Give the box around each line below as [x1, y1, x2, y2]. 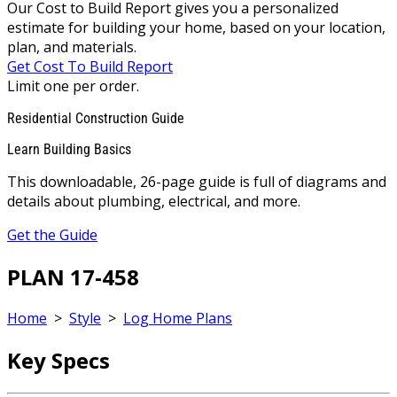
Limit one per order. [7, 75, 139, 96]
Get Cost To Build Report [7, 56, 173, 76]
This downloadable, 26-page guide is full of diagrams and [7, 171, 386, 191]
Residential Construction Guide [7, 109, 184, 127]
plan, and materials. [7, 36, 136, 57]
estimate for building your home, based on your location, [7, 17, 385, 37]
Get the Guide [7, 224, 97, 245]
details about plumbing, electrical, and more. [7, 191, 300, 211]
